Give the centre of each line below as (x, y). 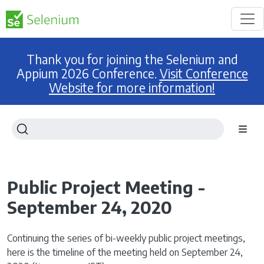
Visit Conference (204, 74)
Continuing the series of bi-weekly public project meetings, (126, 238)
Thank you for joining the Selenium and (132, 60)
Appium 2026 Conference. (88, 74)
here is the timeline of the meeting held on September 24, (125, 252)
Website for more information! (132, 88)
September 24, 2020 (90, 207)
